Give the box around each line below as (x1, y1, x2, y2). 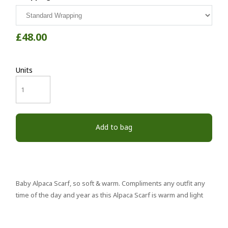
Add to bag (96, 122, 132, 132)
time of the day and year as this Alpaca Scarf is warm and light (16, 190, 203, 199)
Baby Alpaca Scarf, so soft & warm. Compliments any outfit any (16, 179, 205, 188)
